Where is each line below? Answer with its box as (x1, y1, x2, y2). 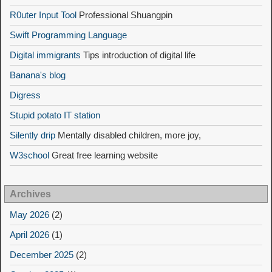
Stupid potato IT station (10, 110, 100, 120)
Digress (10, 90, 41, 100)
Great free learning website (49, 150, 158, 160)
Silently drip (10, 130, 55, 140)
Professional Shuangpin (76, 10, 172, 20)
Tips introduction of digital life (81, 50, 195, 60)
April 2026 (10, 229, 49, 240)
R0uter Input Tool (10, 10, 76, 20)
